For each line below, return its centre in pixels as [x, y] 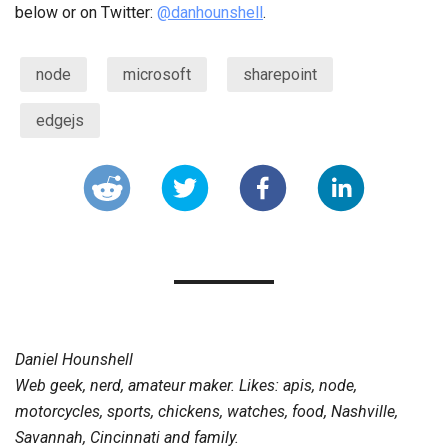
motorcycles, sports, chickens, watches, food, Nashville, [206, 411]
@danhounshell [210, 12]
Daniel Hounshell [74, 359]
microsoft [157, 74]
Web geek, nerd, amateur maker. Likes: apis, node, [186, 385]
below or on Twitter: [86, 12]
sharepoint [280, 74]
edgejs [60, 120]
